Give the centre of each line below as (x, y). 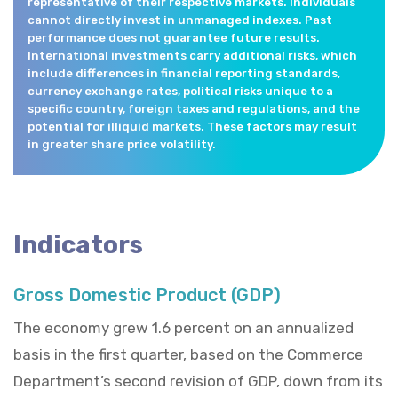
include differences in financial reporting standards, (184, 73)
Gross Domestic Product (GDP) (147, 295)
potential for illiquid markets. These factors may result (192, 126)
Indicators (78, 244)
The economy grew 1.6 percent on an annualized (183, 327)
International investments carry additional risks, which (192, 55)
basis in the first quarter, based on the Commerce (188, 354)
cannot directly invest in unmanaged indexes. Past (180, 20)
